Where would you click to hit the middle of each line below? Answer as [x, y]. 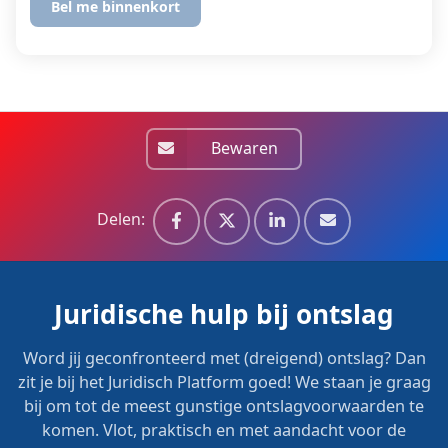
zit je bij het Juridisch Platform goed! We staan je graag [224, 382]
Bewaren [245, 148]
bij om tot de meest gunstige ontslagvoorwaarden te [224, 406]
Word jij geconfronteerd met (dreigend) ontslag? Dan [224, 358]
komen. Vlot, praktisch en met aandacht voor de [224, 430]
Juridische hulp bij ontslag [224, 314]
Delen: [121, 218]
